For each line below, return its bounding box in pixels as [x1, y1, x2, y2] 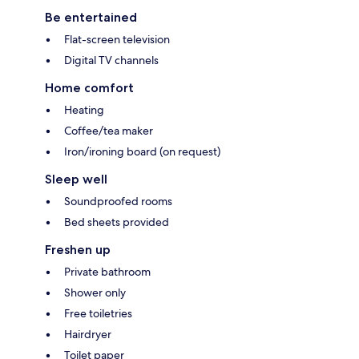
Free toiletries [64, 306, 132, 321]
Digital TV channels [64, 53, 159, 68]
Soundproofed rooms [64, 194, 172, 209]
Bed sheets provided [64, 215, 169, 230]
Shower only [64, 285, 126, 301]
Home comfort [45, 80, 134, 96]
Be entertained [45, 10, 137, 26]
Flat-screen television [64, 32, 170, 47]
